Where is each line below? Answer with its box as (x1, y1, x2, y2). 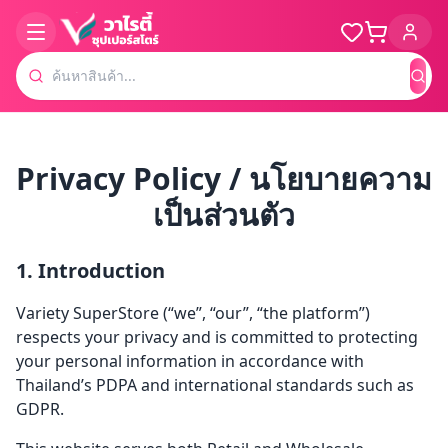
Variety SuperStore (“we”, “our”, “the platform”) (16, 302, 370, 324)
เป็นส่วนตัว (153, 194, 295, 235)
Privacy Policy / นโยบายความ (16, 158, 432, 199)
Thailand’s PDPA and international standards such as (16, 374, 414, 396)
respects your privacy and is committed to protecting (16, 326, 418, 348)
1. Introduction (16, 257, 165, 284)
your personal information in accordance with (16, 350, 364, 372)
